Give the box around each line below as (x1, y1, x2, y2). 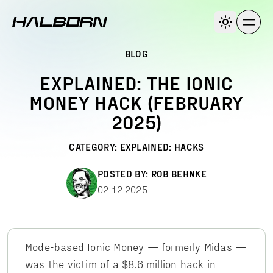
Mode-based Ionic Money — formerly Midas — (25, 240, 247, 253)
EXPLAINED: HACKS (119, 141, 204, 152)
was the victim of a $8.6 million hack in (25, 257, 216, 270)
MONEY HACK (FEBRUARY (29, 90, 244, 113)
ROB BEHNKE (151, 168, 207, 179)
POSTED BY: (97, 168, 149, 179)
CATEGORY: (69, 141, 120, 152)
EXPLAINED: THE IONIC (40, 71, 233, 94)
